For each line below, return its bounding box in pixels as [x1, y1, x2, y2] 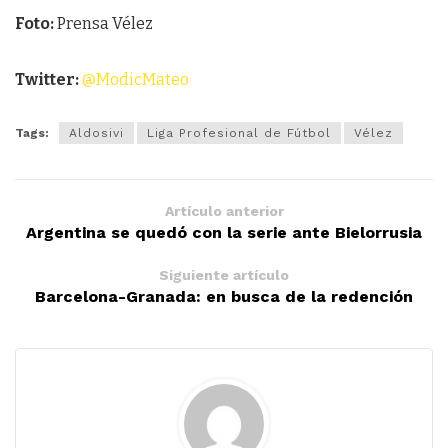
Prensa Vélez [54, 14, 153, 34]
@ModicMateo [82, 70, 189, 90]
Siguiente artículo [159, 267, 289, 284]
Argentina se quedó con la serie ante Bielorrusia [26, 223, 422, 243]
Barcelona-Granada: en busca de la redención [35, 287, 413, 307]
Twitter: [15, 70, 79, 90]
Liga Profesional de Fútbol [147, 126, 331, 141]
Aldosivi [69, 126, 124, 141]
